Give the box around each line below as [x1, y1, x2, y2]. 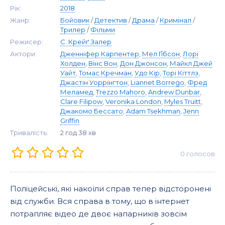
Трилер [60, 26, 85, 34]
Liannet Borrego [131, 78, 184, 86]
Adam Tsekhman [126, 107, 180, 115]
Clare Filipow [60, 97, 102, 105]
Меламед [60, 88, 93, 96]
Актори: [10, 50, 37, 58]
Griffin [60, 117, 79, 125]
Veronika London [105, 97, 161, 105]
